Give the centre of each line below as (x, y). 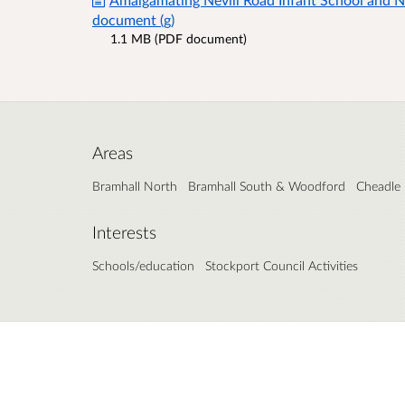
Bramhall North (135, 186)
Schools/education (143, 266)
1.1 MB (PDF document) (179, 39)
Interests (124, 233)
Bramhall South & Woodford (267, 186)
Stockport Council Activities (282, 266)
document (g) (133, 20)
